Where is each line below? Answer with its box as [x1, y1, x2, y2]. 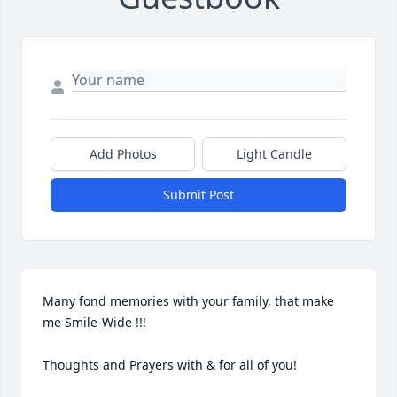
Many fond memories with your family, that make [43, 292, 334, 310]
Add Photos [89, 145, 157, 163]
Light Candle [237, 145, 312, 163]
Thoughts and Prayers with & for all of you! [43, 356, 297, 374]
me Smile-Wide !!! [43, 314, 146, 331]
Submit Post [163, 186, 234, 204]
